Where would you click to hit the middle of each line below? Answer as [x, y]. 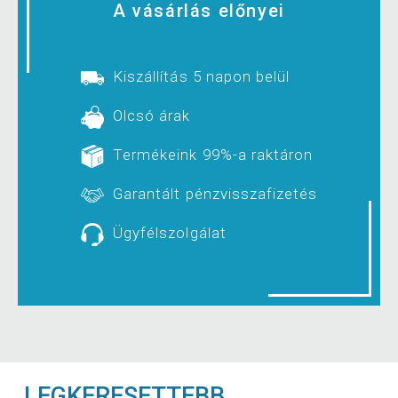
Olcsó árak [152, 116]
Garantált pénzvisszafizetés [215, 194]
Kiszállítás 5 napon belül [201, 77]
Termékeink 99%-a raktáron [213, 155]
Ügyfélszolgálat [170, 233]
